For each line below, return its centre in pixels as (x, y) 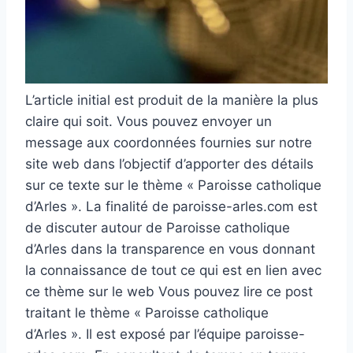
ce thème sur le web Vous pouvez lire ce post (169, 292)
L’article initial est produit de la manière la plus (172, 100)
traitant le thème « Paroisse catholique (147, 313)
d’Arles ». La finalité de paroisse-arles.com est (171, 207)
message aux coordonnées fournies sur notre (169, 143)
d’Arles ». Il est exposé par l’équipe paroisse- (165, 334)
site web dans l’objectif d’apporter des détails (169, 164)
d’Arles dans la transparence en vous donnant (170, 249)
